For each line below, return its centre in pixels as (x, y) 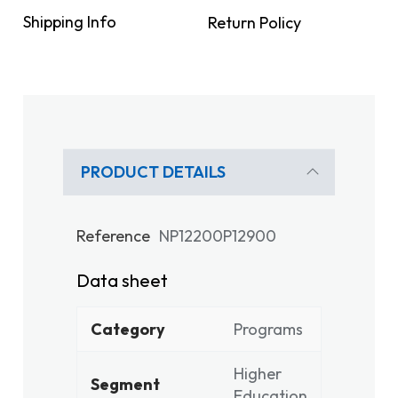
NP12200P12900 (218, 236)
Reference (113, 236)
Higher (258, 374)
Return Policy (255, 23)
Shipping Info (70, 22)
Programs (268, 329)
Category (128, 329)
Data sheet (122, 280)
